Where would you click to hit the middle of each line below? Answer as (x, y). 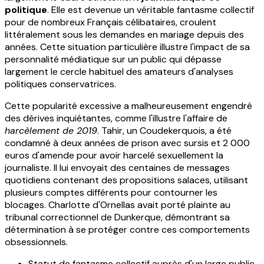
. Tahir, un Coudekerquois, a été (164, 130)
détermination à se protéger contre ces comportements (127, 229)
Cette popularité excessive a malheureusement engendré (128, 105)
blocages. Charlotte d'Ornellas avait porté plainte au (118, 204)
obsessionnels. (36, 242)
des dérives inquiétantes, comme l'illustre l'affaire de (116, 118)
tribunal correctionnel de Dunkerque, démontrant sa (117, 217)
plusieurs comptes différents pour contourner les (111, 192)
